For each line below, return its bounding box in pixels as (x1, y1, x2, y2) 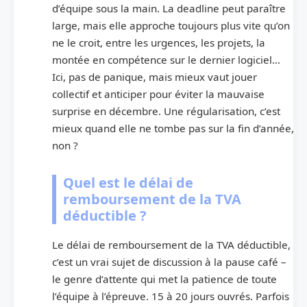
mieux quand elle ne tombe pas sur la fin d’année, (52, 121, 294, 136)
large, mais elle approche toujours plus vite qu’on (52, 19, 290, 33)
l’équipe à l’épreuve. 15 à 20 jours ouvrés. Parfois (52, 289, 289, 304)
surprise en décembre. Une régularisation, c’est (52, 104, 280, 119)
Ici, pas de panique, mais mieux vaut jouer (52, 70, 257, 84)
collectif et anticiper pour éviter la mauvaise (52, 87, 265, 101)
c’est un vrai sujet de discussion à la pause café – (52, 255, 286, 269)
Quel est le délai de (63, 173, 193, 193)
